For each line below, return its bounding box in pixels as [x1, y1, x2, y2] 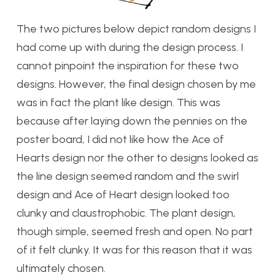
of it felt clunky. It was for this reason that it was [17, 243, 252, 257]
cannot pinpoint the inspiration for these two [17, 59, 239, 73]
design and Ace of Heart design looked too [17, 188, 230, 202]
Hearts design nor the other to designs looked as [17, 151, 258, 165]
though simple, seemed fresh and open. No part [17, 225, 253, 239]
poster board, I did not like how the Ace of [17, 133, 224, 147]
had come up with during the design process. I [17, 41, 243, 55]
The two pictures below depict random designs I [17, 22, 256, 36]
